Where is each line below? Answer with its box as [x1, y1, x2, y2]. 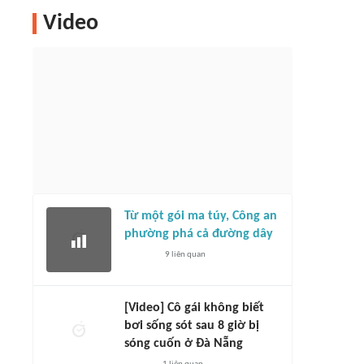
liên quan [169, 250, 206, 259]
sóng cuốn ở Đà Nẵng [124, 337, 243, 350]
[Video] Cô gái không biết [124, 301, 264, 314]
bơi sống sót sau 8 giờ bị [124, 319, 259, 332]
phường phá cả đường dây [124, 227, 273, 240]
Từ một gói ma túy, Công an [124, 210, 277, 223]
